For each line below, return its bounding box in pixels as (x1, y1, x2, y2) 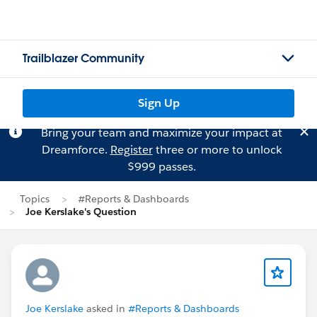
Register (110, 142, 153, 157)
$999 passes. (127, 159, 196, 174)
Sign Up (137, 96, 180, 110)
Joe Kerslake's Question (25, 205, 137, 218)
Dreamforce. (41, 142, 110, 157)
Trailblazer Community (23, 51, 144, 66)
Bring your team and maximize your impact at (40, 125, 282, 140)
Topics (20, 192, 50, 205)
